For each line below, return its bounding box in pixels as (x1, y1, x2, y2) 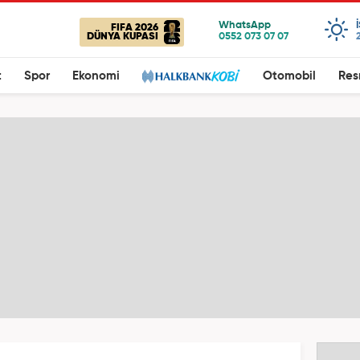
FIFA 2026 (111, 22, 158, 33)
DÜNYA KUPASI (87, 31, 158, 42)
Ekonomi (72, 70, 120, 82)
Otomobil (263, 70, 316, 82)
